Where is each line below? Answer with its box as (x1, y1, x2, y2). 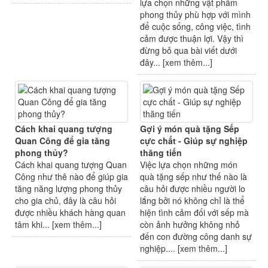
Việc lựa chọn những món (140, 159, 237, 171)
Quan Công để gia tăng (15, 135, 110, 147)
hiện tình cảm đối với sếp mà (140, 206, 249, 219)
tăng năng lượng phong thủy (15, 182, 122, 195)
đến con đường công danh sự (140, 230, 252, 243)
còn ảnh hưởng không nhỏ (140, 218, 240, 231)
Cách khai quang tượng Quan (15, 159, 127, 171)
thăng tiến (140, 147, 182, 159)
